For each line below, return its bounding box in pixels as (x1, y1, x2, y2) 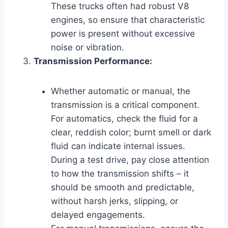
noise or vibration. (51, 42, 124, 52)
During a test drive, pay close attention (51, 154, 209, 165)
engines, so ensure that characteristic (51, 14, 205, 25)
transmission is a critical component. (51, 99, 199, 110)
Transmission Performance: (34, 55, 152, 66)
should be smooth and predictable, (51, 182, 194, 192)
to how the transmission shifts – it (51, 168, 189, 179)
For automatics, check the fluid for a (51, 113, 198, 124)
